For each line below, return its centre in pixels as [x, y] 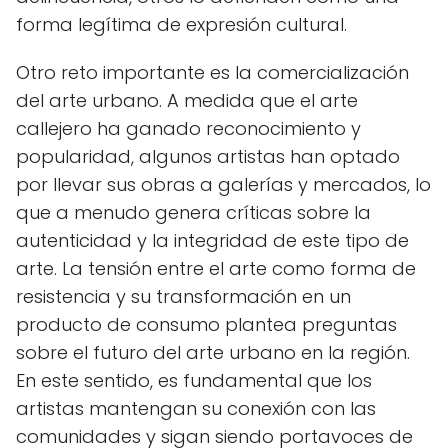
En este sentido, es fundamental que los [194, 380]
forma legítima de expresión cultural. [181, 24]
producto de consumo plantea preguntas [206, 324]
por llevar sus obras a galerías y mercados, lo [223, 184]
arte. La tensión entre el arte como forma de [216, 268]
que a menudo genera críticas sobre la [193, 212]
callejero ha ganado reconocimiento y [188, 128]
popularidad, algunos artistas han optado [208, 156]
